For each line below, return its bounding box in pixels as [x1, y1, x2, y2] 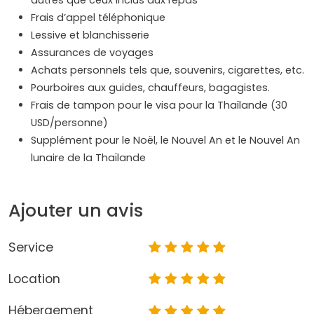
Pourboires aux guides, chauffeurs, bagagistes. [31, 81, 270, 95]
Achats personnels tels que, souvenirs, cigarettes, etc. [31, 63, 304, 78]
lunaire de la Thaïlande [31, 151, 146, 165]
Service [8, 239, 53, 257]
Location [8, 271, 60, 288]
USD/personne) [31, 116, 108, 130]
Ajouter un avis [8, 198, 143, 224]
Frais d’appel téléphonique [31, 11, 165, 25]
